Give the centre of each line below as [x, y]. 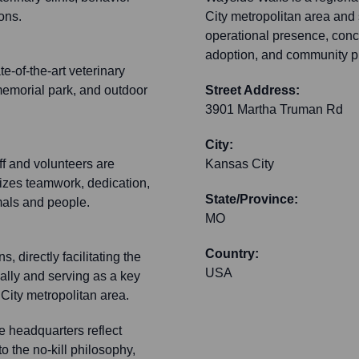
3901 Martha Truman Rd [274, 110]
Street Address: [252, 91]
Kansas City [240, 164]
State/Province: [252, 200]
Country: [232, 254]
